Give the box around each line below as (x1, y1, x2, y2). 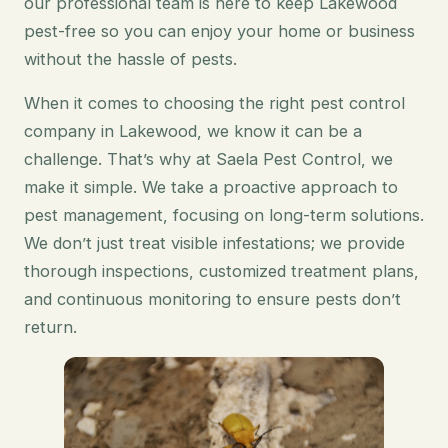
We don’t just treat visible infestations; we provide (24, 232, 405, 253)
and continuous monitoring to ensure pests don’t (24, 288, 401, 309)
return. (24, 316, 77, 337)
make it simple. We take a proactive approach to (24, 176, 398, 197)
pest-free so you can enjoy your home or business (24, 20, 415, 41)
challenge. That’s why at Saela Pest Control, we (24, 148, 393, 169)
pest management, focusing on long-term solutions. (24, 204, 424, 225)
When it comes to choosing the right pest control (24, 92, 405, 113)
